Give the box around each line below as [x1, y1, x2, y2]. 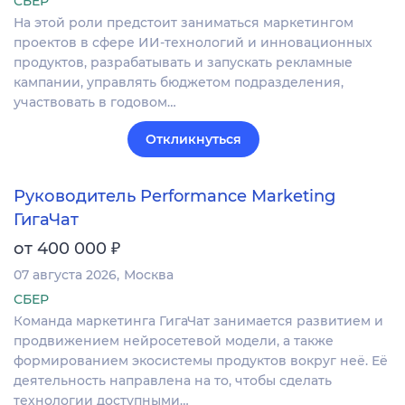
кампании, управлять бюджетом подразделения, [14, 73, 344, 90]
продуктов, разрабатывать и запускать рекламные [14, 53, 353, 71]
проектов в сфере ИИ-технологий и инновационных [14, 33, 372, 51]
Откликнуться [146, 130, 241, 147]
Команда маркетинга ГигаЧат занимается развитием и [14, 313, 383, 330]
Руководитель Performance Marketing [14, 185, 335, 206]
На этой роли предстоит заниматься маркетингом [14, 14, 353, 31]
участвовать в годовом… [14, 93, 176, 110]
